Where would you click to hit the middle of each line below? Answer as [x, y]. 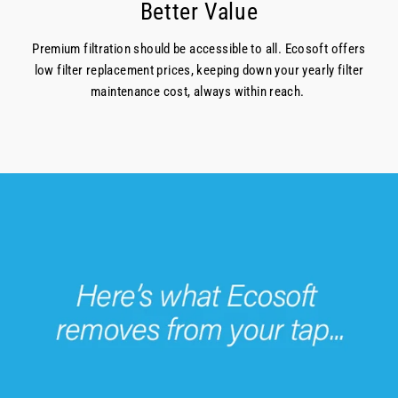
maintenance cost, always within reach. [199, 91]
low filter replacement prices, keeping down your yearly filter [199, 70]
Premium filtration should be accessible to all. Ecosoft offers [199, 48]
